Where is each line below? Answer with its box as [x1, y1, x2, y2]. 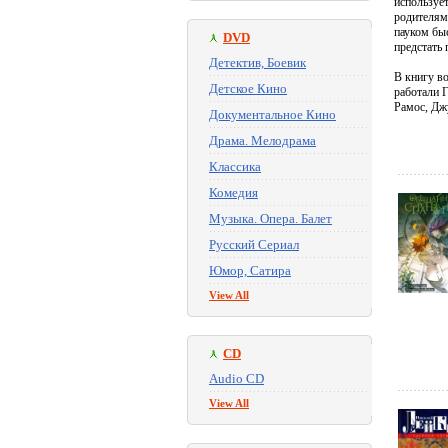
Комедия [209, 185, 258, 200]
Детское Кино [209, 81, 287, 96]
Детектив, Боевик [209, 55, 306, 70]
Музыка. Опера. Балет [209, 211, 332, 226]
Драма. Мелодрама [209, 133, 316, 148]
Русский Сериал [209, 237, 299, 252]
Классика [209, 159, 261, 174]
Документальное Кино [209, 107, 336, 122]
